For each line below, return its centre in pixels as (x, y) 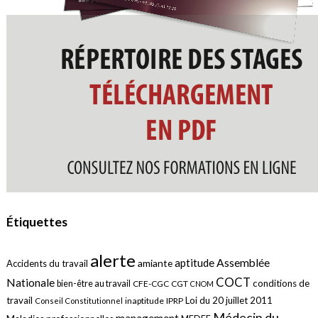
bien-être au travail (93, 284)
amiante (155, 263)
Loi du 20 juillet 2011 (229, 301)
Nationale (30, 283)
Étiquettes (37, 221)
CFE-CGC (150, 284)
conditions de (281, 284)
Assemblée (243, 263)
